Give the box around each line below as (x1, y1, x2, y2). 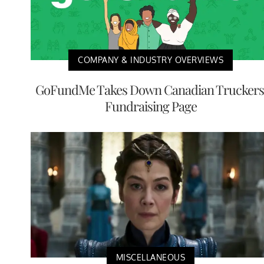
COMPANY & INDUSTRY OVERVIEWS (78, 55, 223, 65)
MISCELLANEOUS (115, 252, 186, 263)
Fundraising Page (104, 97, 197, 115)
